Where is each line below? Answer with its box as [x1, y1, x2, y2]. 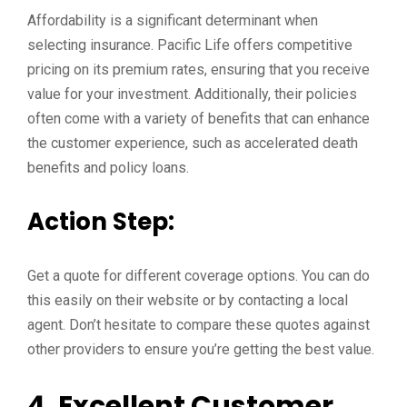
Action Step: [27, 205, 174, 238]
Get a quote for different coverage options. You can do [27, 267, 370, 284]
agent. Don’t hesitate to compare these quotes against [27, 316, 370, 333]
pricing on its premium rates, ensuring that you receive [27, 61, 370, 78]
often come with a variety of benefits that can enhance [27, 110, 370, 127]
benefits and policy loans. [27, 159, 189, 176]
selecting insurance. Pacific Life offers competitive [27, 36, 352, 54]
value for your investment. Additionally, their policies [27, 85, 357, 103]
